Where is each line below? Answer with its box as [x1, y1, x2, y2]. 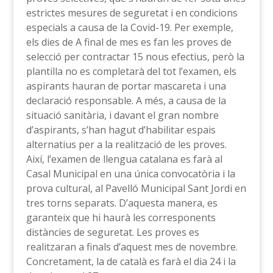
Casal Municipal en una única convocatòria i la [26, 167, 235, 181]
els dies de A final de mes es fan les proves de [26, 35, 232, 49]
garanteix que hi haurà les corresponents [26, 211, 216, 225]
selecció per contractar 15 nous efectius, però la [26, 50, 244, 64]
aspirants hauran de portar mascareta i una [26, 79, 226, 93]
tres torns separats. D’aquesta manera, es [26, 196, 218, 210]
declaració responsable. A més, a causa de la [26, 94, 226, 108]
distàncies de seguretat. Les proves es [26, 225, 199, 239]
